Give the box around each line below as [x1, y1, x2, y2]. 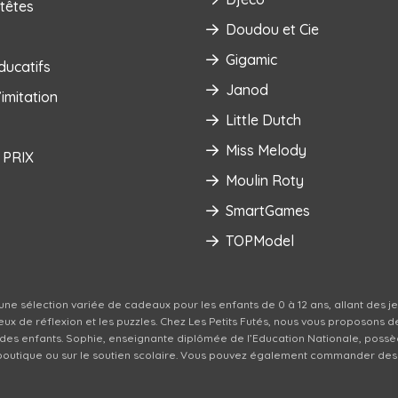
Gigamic [225, 50, 277, 68]
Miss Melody [225, 140, 306, 159]
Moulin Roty [225, 171, 304, 189]
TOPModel [225, 231, 294, 250]
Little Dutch [225, 110, 301, 129]
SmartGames [225, 201, 310, 219]
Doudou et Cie [225, 20, 319, 38]
